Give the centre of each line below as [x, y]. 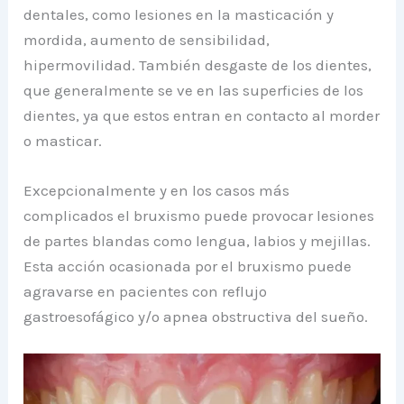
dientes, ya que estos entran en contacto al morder [202, 115]
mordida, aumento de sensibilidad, [147, 39]
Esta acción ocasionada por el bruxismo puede [188, 266]
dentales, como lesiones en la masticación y [179, 14]
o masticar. [63, 140]
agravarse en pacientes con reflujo [146, 291]
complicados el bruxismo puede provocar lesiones [199, 215]
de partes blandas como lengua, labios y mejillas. [197, 240]
